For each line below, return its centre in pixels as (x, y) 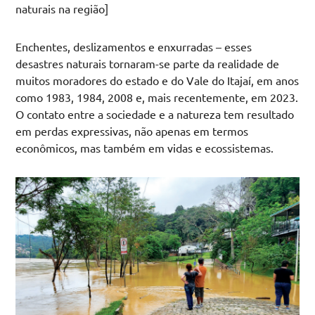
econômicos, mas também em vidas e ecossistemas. (145, 148)
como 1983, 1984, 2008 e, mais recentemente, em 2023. (157, 97)
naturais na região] (62, 8)
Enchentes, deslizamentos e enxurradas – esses (134, 46)
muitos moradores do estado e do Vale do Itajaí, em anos (157, 80)
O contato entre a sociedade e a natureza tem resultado (155, 114)
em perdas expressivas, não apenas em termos (132, 131)
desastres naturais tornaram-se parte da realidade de (148, 63)
